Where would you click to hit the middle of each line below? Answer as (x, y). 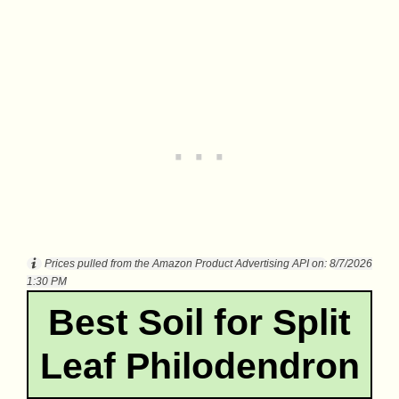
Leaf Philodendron (199, 366)
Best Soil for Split (199, 322)
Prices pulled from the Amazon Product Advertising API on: (185, 263)
